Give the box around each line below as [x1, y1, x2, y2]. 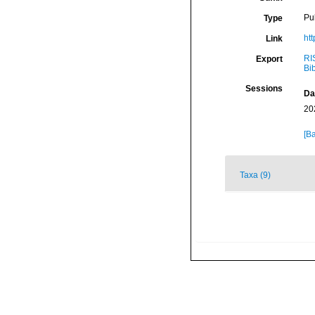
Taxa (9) [240, 170, 271, 180]
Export [255, 54, 283, 64]
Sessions [245, 84, 283, 94]
